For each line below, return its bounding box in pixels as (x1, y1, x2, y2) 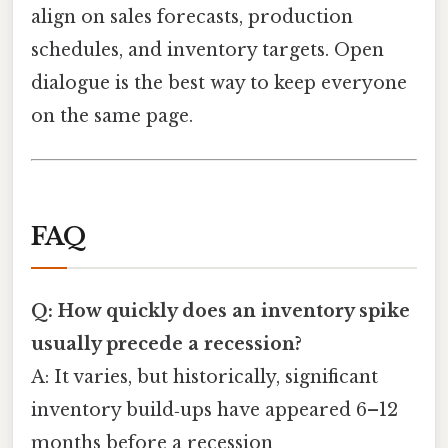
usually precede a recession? (31, 333, 302, 356)
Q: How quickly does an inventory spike (31, 300, 410, 323)
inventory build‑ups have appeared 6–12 (31, 399, 398, 422)
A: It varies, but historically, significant (31, 366, 378, 389)
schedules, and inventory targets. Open (31, 38, 384, 61)
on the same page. (31, 104, 193, 127)
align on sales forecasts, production (31, 5, 353, 28)
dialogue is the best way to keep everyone (31, 71, 407, 94)
